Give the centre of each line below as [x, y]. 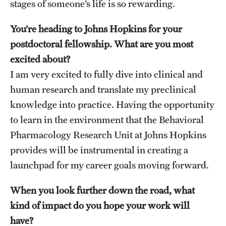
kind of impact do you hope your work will [100, 205]
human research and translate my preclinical [103, 89]
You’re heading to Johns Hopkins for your [96, 29]
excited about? [41, 59]
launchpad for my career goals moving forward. [110, 165]
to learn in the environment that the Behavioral [107, 120]
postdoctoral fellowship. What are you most [102, 44]
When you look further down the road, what [102, 190]
